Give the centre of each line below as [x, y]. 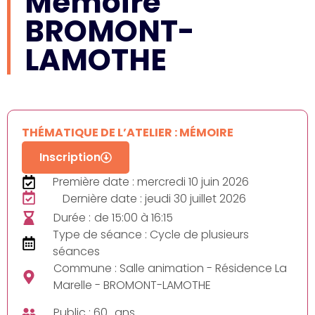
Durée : [72, 218]
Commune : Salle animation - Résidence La [170, 268]
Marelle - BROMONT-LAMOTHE [132, 285]
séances [76, 251]
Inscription [70, 157]
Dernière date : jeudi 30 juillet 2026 [154, 199]
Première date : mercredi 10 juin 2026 [151, 182]
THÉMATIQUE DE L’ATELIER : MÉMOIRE [128, 133]
